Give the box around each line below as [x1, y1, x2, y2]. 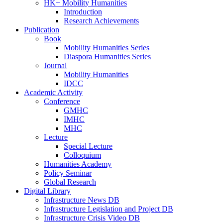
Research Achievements [64, 16, 139, 25]
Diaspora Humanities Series [64, 52, 151, 61]
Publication [24, 25, 59, 34]
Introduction [64, 7, 102, 16]
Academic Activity [24, 88, 83, 97]
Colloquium [64, 151, 101, 159]
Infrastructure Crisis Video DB [44, 214, 140, 222]
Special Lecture [64, 142, 112, 150]
